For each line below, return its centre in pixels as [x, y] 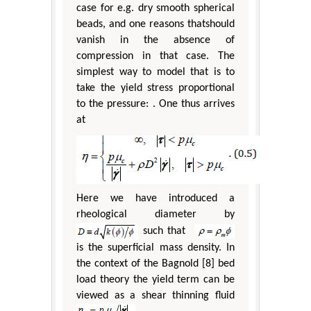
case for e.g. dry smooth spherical [155, 9]
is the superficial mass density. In [155, 248]
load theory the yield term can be [155, 280]
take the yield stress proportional [155, 89]
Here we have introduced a [155, 199]
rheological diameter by [155, 215]
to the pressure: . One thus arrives [155, 104]
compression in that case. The [155, 57]
